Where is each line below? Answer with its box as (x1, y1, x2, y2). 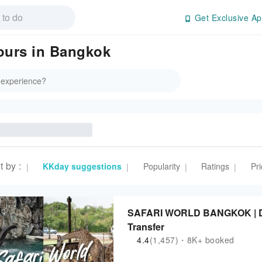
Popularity (143, 160, 180, 172)
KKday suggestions (43, 160, 122, 172)
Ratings (201, 160, 229, 172)
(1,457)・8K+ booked (149, 234, 235, 246)
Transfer (127, 220, 164, 233)
